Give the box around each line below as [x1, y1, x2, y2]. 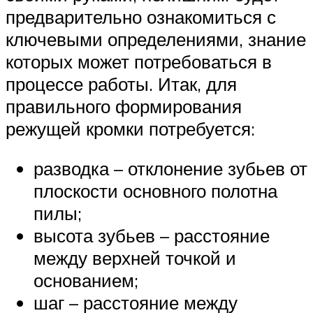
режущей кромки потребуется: [6, 117, 255, 140]
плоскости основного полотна [34, 180, 277, 203]
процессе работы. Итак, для [6, 72, 237, 95]
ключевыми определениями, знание [6, 27, 306, 50]
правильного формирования [6, 94, 242, 117]
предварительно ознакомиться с [6, 5, 276, 28]
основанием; [34, 269, 138, 292]
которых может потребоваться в [6, 50, 272, 73]
